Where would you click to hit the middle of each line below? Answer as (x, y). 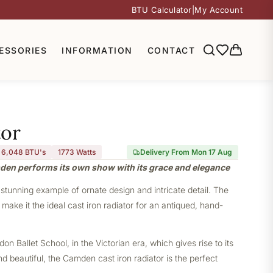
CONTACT (171, 50)
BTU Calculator (161, 10)
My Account (218, 10)
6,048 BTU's (23, 152)
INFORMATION (97, 50)
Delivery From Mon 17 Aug (186, 152)
